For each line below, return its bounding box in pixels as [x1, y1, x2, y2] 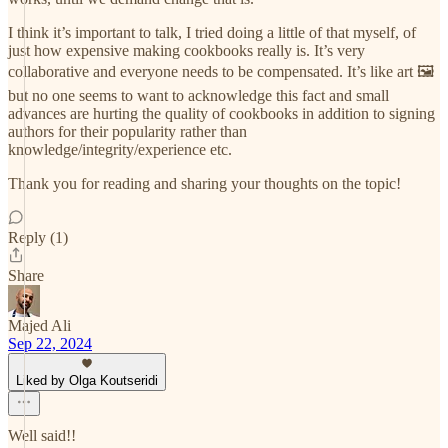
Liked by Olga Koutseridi [16, 373, 158, 388]
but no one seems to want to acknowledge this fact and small [8, 87, 389, 104]
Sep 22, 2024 [8, 335, 92, 352]
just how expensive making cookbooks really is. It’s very [8, 42, 365, 59]
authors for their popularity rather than [8, 123, 247, 140]
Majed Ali [8, 317, 71, 334]
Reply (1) [8, 229, 68, 246]
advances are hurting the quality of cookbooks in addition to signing [8, 105, 435, 122]
